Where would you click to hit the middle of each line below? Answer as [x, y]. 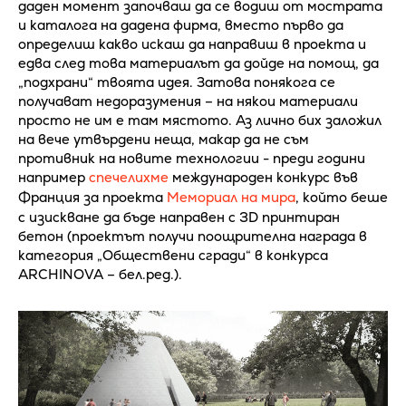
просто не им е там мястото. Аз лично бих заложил [200, 121]
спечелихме [129, 178]
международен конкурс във [263, 178]
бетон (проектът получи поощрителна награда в [193, 237]
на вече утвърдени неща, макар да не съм [164, 140]
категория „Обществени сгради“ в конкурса [173, 256]
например [53, 178]
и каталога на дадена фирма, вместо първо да [181, 25]
